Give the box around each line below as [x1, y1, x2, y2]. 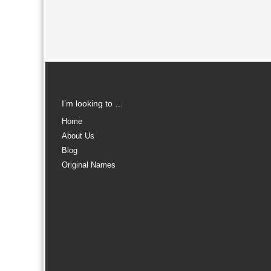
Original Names [62, 160, 116, 169]
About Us [62, 131, 94, 140]
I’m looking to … [62, 99, 123, 108]
